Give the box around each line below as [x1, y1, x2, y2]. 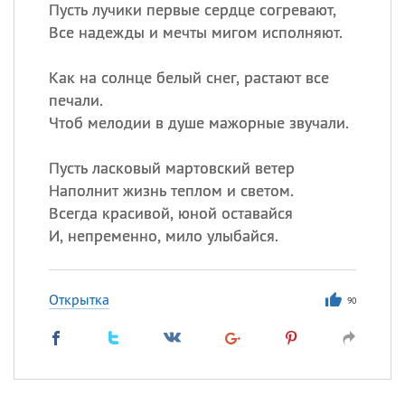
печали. [48, 89, 103, 110]
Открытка [48, 290, 109, 308]
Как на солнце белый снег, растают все [48, 67, 329, 88]
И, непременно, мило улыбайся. [48, 225, 278, 246]
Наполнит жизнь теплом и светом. [48, 180, 294, 201]
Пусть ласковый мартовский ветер [48, 157, 295, 178]
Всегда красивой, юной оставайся [48, 202, 293, 223]
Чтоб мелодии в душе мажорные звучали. [48, 112, 349, 133]
